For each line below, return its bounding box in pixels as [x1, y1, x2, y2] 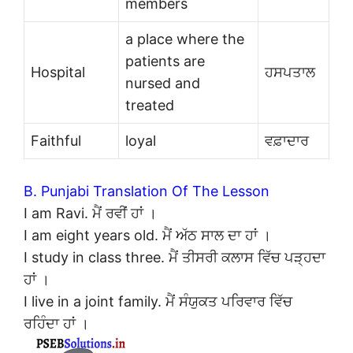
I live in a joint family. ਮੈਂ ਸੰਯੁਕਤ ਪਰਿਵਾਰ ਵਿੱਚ [24, 292, 292, 310]
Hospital [31, 63, 85, 80]
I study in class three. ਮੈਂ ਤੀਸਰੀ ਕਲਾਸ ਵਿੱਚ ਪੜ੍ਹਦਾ [24, 248, 325, 266]
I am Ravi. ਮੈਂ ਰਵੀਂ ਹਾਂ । [24, 204, 157, 221]
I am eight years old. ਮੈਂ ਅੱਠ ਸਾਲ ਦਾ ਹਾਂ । [24, 226, 271, 243]
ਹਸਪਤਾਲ [265, 63, 315, 80]
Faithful [31, 132, 81, 149]
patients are [125, 52, 205, 69]
